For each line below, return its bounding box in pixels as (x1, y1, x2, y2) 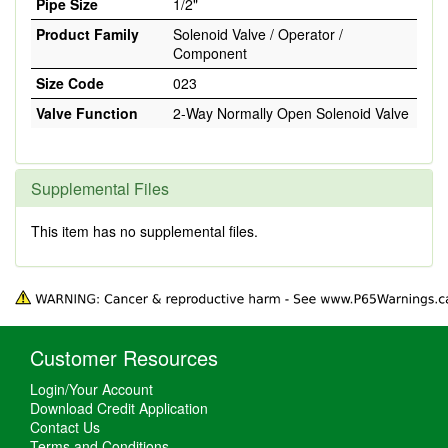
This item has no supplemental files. (31, 221, 258, 241)
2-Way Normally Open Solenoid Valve (173, 103, 409, 123)
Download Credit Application (30, 398, 208, 419)
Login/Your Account (30, 379, 153, 400)
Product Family (36, 24, 139, 44)
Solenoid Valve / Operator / (173, 24, 343, 44)
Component (173, 43, 247, 63)
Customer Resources (30, 343, 218, 373)
